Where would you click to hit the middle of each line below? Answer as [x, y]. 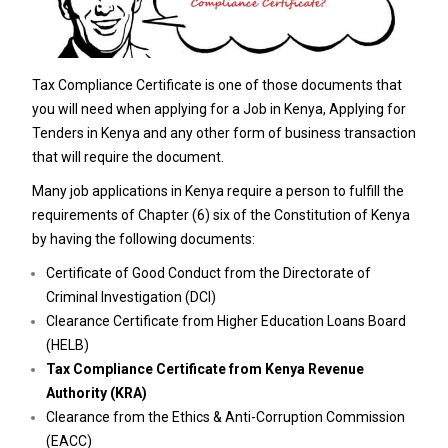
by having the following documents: [143, 239]
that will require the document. [127, 157]
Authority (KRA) [96, 393]
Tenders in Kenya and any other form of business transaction [223, 133]
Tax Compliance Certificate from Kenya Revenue [204, 369]
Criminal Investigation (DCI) [130, 297]
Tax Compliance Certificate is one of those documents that [216, 85]
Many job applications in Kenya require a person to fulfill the [217, 191]
